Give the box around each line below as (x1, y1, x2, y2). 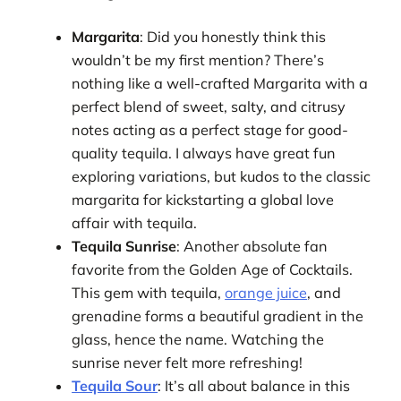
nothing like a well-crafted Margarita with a (72, 74, 369, 93)
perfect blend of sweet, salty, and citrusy (72, 98, 346, 116)
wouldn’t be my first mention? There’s (72, 51, 325, 70)
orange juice (225, 284, 308, 303)
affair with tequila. (72, 214, 198, 233)
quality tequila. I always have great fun (72, 144, 337, 163)
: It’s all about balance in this (158, 377, 351, 396)
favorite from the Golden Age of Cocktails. (72, 260, 354, 279)
